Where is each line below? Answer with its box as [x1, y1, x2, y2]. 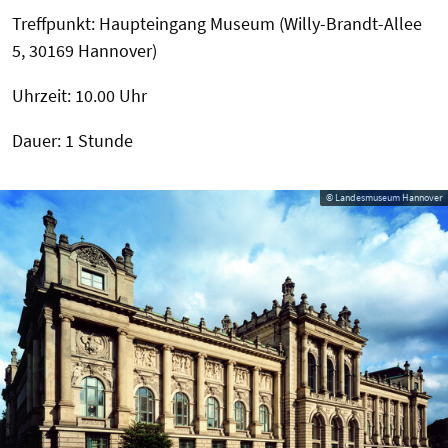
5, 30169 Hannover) [12, 38, 157, 62]
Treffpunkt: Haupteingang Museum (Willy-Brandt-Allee [12, 11, 422, 35]
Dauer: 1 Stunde [12, 128, 133, 152]
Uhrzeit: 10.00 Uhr [12, 83, 147, 107]
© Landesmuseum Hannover [326, 190, 442, 204]
